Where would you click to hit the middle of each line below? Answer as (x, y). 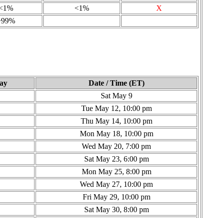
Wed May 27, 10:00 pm (116, 184)
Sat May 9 (116, 95)
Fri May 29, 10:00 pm (116, 197)
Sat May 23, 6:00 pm (116, 159)
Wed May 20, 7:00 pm (116, 146)
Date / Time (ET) (116, 83)
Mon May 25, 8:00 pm (116, 171)
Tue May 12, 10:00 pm (116, 108)
